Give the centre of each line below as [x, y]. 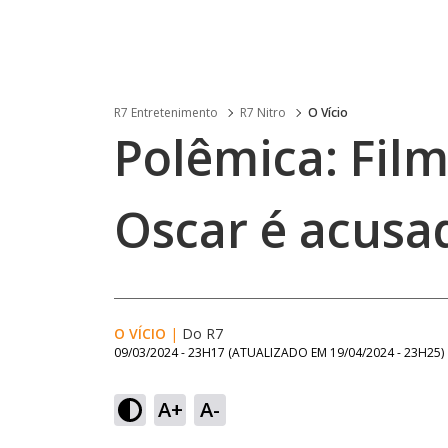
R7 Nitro [263, 112]
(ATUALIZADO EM [279, 352]
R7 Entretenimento [166, 112]
